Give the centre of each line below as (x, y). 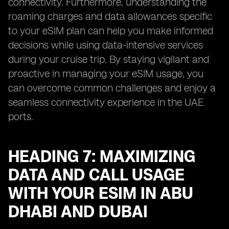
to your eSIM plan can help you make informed (111, 31)
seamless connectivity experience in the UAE (106, 102)
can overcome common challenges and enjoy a (112, 88)
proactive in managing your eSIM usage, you (106, 74)
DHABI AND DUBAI (78, 212)
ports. (21, 117)
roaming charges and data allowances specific (110, 16)
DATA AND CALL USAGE (96, 175)
